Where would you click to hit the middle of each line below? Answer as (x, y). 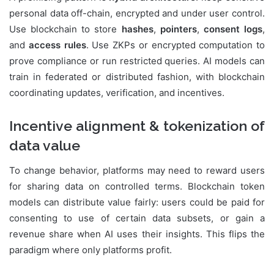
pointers (178, 29)
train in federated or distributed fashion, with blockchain (137, 77)
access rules (57, 45)
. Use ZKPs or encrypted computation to (175, 45)
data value (45, 146)
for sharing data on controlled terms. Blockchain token (137, 186)
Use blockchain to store (65, 29)
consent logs (233, 29)
